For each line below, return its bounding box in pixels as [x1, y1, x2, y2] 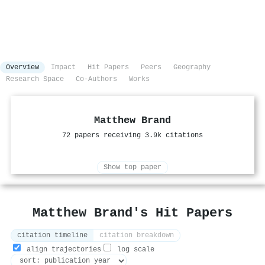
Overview [6, 63, 39, 72]
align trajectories [22, 245, 101, 254]
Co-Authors [76, 75, 117, 84]
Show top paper [104, 163, 161, 172]
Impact [51, 63, 76, 72]
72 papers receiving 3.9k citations [62, 131, 203, 140]
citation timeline [17, 231, 88, 240]
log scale [113, 245, 154, 254]
